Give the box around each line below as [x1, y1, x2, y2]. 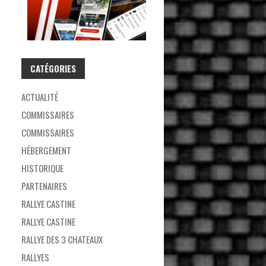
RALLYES [21, 250, 49, 264]
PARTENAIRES [21, 179, 67, 192]
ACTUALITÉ [21, 90, 58, 103]
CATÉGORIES [30, 61, 76, 75]
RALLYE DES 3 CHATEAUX [21, 232, 103, 246]
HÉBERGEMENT [21, 143, 71, 157]
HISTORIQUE [21, 161, 64, 175]
